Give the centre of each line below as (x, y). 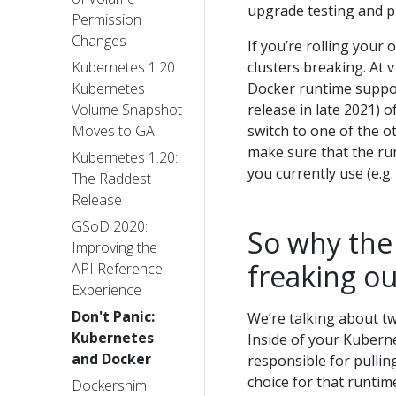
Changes (99, 41)
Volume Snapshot (127, 110)
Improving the (114, 248)
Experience (107, 290)
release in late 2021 (312, 110)
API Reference (117, 269)
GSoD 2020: (110, 227)
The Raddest (111, 179)
